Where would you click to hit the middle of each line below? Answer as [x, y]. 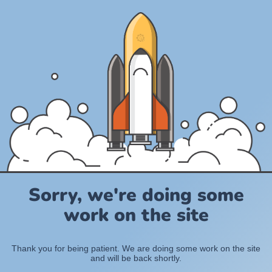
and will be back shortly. [136, 258]
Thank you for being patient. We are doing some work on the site [136, 249]
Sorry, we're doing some [136, 195]
